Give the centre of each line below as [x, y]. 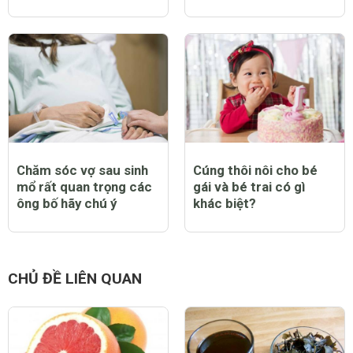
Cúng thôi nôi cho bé [255, 170]
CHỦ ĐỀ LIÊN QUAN [75, 279]
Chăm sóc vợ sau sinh [82, 170]
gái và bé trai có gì [249, 186]
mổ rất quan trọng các [84, 186]
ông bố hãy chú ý [67, 203]
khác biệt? [225, 203]
